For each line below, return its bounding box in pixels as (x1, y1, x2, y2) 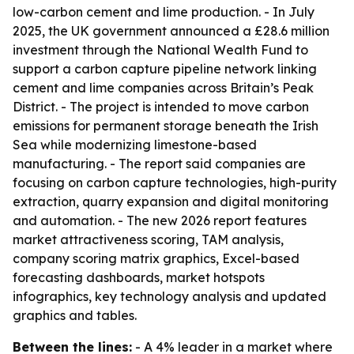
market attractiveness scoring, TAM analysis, (13, 232, 284, 247)
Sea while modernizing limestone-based (13, 137, 257, 153)
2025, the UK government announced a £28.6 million (13, 23, 330, 39)
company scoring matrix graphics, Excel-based (13, 250, 299, 266)
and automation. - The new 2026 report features (13, 213, 307, 228)
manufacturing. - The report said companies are (13, 156, 306, 171)
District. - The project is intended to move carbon (13, 99, 309, 115)
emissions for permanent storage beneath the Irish (13, 118, 318, 134)
